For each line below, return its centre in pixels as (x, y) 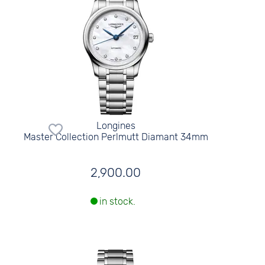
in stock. (117, 202)
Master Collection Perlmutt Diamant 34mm (116, 137)
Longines (116, 125)
